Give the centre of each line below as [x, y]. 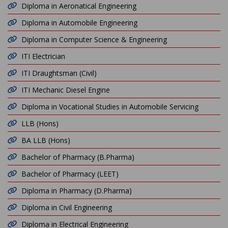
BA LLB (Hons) [46, 140]
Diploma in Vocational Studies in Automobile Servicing [110, 107]
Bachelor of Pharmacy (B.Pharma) [78, 157]
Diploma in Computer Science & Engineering [94, 39]
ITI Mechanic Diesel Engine [66, 90]
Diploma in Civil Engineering [67, 207]
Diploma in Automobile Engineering [79, 23]
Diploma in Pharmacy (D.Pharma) [77, 191]
